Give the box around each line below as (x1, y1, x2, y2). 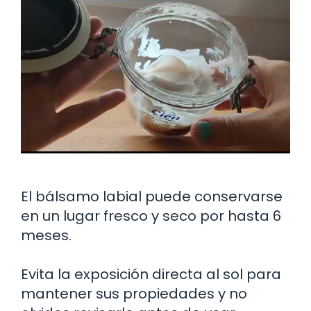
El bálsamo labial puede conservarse (21, 186, 283, 206)
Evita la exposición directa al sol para (21, 264, 281, 284)
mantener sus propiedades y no (21, 283, 247, 303)
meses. (21, 225, 72, 245)
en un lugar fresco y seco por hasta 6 (21, 205, 281, 226)
